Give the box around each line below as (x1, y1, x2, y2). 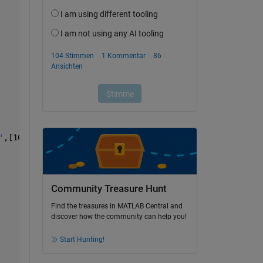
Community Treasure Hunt (50, 183, 167, 194)
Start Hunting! (59, 235, 104, 244)
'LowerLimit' (73, 132, 130, 142)
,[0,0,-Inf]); (130, 132, 191, 142)
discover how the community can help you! (50, 213, 187, 221)
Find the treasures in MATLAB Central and (50, 202, 183, 211)
